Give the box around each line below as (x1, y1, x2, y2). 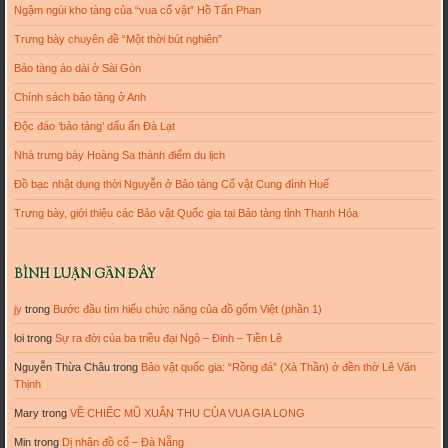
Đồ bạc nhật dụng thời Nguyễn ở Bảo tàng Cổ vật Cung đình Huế (13, 178, 329, 191)
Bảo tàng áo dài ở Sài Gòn (13, 62, 141, 75)
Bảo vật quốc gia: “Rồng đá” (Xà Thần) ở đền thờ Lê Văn (140, 360, 416, 373)
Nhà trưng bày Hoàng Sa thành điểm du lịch (13, 149, 225, 162)
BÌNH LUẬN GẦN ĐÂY (13, 266, 156, 285)
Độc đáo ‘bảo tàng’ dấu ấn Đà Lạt (13, 120, 175, 133)
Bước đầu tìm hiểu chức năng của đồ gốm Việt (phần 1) (52, 302, 322, 315)
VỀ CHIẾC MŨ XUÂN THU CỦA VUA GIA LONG (69, 406, 305, 419)
